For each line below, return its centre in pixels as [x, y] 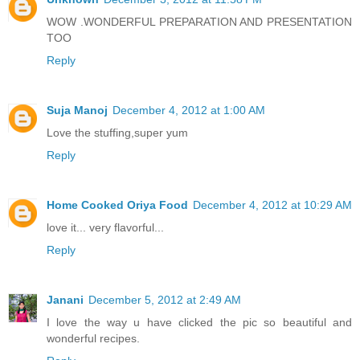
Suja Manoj [77, 110]
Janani [65, 299]
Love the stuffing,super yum [117, 132]
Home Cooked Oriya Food [117, 205]
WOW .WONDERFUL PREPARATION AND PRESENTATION [199, 21]
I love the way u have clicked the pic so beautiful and [199, 322]
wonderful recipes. [93, 338]
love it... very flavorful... [105, 227]
